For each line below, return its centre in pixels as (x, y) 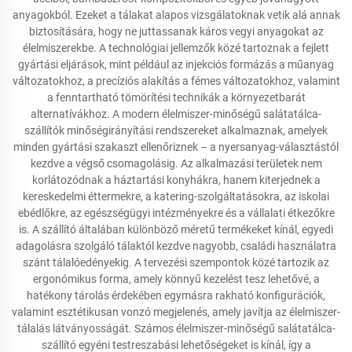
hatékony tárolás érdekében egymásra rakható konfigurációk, (176, 295)
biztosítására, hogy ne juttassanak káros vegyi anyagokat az (176, 31)
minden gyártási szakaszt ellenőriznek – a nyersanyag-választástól (176, 147)
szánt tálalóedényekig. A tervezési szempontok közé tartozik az (176, 262)
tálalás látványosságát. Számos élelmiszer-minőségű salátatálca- (176, 328)
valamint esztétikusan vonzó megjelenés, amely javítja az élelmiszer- (176, 312)
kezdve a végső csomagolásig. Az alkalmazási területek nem (176, 163)
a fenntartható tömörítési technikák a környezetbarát (176, 97)
